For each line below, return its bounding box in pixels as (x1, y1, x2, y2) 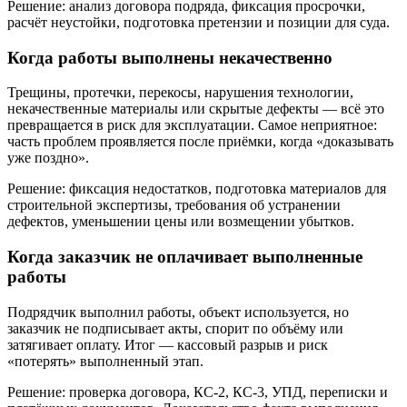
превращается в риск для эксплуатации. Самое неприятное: (7, 117, 377, 134)
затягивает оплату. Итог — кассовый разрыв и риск (7, 336, 328, 352)
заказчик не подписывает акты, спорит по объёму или (7, 320, 343, 336)
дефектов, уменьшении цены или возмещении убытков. (7, 213, 354, 230)
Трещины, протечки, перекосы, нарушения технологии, (7, 84, 353, 101)
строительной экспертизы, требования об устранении (7, 197, 341, 213)
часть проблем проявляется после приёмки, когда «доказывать (7, 134, 393, 150)
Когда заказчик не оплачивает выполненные (7, 246, 362, 266)
